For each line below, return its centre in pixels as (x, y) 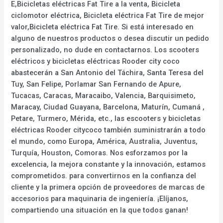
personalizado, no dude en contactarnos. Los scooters (105, 50)
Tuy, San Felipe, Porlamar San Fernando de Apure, (96, 84)
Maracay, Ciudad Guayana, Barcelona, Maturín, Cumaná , (108, 107)
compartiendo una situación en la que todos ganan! (100, 210)
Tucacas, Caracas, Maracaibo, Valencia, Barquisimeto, (104, 95)
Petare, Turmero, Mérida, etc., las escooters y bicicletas (106, 118)
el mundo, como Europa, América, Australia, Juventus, (105, 141)
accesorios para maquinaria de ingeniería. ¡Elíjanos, (100, 198)
